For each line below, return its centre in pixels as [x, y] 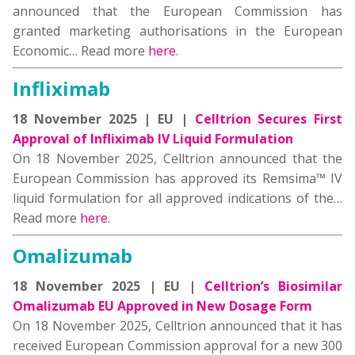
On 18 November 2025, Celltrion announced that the [177, 158]
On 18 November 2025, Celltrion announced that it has [177, 326]
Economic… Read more [80, 51]
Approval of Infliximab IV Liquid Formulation [153, 139]
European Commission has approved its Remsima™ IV [177, 178]
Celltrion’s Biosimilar [274, 286]
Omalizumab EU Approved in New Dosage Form [162, 306]
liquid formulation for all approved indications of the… [177, 198]
